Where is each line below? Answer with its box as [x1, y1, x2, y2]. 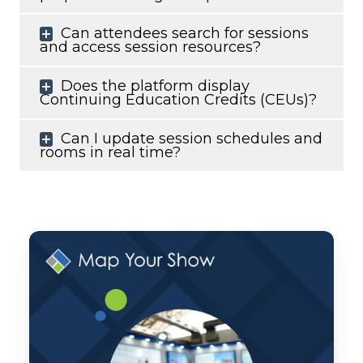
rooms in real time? [40, 143, 181, 162]
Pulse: [29, 276, 72, 295]
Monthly [29, 233, 89, 251]
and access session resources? [40, 38, 261, 57]
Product [29, 254, 88, 273]
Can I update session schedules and [61, 130, 322, 148]
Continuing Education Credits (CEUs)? [40, 91, 317, 109]
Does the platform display [61, 77, 250, 96]
